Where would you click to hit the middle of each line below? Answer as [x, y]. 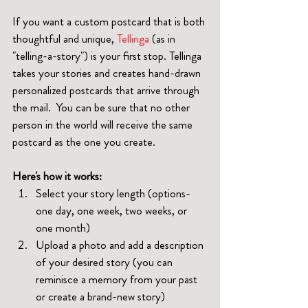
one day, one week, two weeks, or [113, 211]
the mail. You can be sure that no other [102, 108]
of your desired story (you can [106, 262]
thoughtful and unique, [65, 39]
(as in [164, 39]
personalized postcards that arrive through [107, 90]
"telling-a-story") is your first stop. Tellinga [108, 56]
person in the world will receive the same [104, 125]
